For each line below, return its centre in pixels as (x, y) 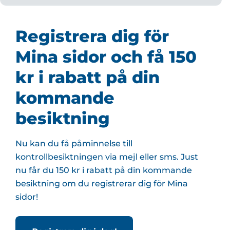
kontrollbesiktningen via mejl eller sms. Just (107, 157)
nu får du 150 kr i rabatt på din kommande (104, 170)
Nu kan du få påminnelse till (74, 144)
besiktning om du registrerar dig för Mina (102, 184)
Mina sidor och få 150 (106, 57)
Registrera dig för (92, 36)
